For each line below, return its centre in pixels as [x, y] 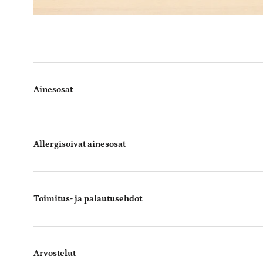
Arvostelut [55, 253]
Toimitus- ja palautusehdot [88, 199]
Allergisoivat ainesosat [80, 144]
